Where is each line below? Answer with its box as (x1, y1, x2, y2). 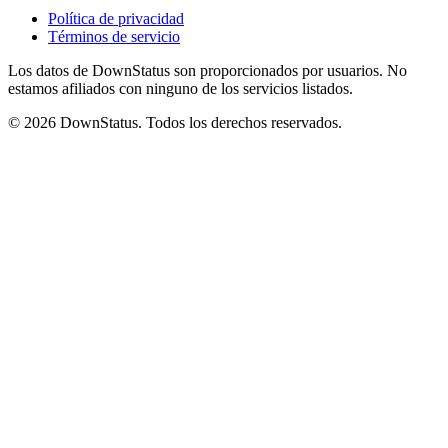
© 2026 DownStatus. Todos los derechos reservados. (8, 114, 342, 131)
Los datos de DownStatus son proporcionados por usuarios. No (8, 62, 407, 79)
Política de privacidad (48, 10, 184, 27)
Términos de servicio (48, 28, 180, 45)
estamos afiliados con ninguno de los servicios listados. (8, 80, 353, 97)
